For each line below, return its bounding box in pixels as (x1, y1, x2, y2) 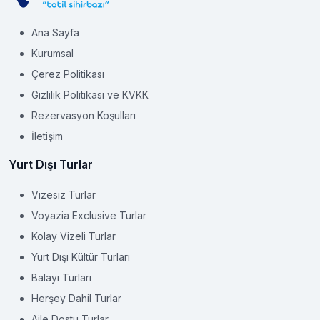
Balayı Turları (31, 271, 91, 284)
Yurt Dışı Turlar (9, 157, 93, 172)
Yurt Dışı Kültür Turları (31, 251, 130, 264)
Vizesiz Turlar (31, 189, 96, 201)
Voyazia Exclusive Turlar (31, 209, 146, 222)
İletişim (31, 130, 63, 143)
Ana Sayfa (31, 26, 79, 39)
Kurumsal (31, 47, 74, 60)
